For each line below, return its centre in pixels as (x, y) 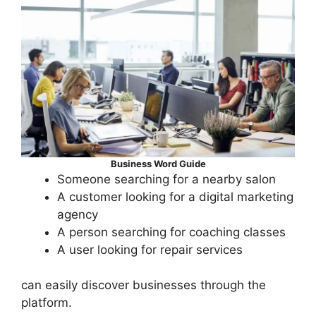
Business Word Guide (158, 163)
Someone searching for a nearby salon (166, 179)
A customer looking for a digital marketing (175, 196)
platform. (47, 303)
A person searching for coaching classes (171, 232)
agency (78, 214)
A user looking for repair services (150, 249)
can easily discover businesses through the (144, 285)
